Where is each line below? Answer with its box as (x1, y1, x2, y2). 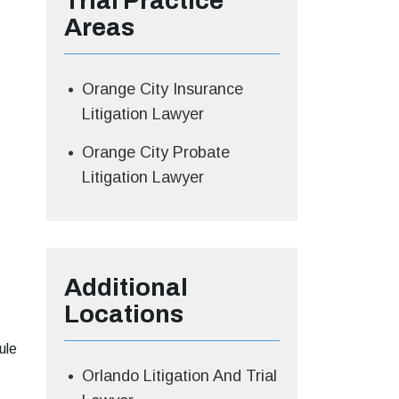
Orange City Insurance (81, 79, 243, 98)
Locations (63, 299, 183, 328)
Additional (63, 273, 188, 301)
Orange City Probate (81, 142, 230, 161)
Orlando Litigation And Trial (81, 366, 277, 385)
